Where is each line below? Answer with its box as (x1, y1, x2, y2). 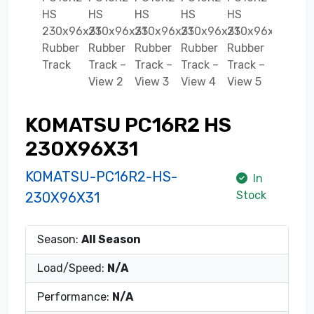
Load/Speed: (37, 261, 107, 275)
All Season (81, 232, 141, 246)
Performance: (37, 289, 112, 303)
